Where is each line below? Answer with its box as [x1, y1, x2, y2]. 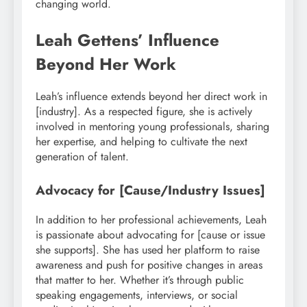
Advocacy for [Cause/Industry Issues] [36, 181, 265, 200]
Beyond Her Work [36, 51, 176, 76]
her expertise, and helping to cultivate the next [36, 134, 247, 150]
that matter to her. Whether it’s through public [36, 272, 244, 288]
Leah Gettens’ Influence [36, 27, 219, 52]
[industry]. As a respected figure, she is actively [36, 103, 252, 120]
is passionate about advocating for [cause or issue [36, 227, 265, 243]
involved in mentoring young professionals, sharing [36, 119, 269, 135]
